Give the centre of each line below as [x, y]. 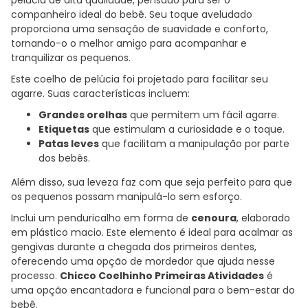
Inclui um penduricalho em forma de [101, 218]
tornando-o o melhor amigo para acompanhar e [129, 43]
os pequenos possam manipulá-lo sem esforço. [126, 196]
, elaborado [263, 218]
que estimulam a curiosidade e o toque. [187, 129]
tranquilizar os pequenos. [71, 57]
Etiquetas [64, 129]
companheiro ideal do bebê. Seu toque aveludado [132, 14]
